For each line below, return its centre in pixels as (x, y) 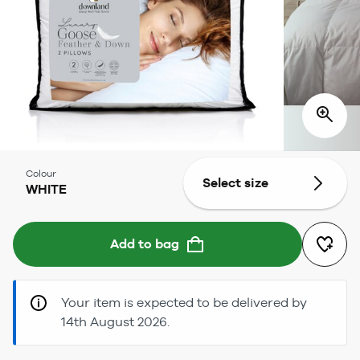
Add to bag (145, 243)
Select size (235, 182)
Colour (41, 173)
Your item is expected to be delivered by (184, 302)
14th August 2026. (115, 321)
